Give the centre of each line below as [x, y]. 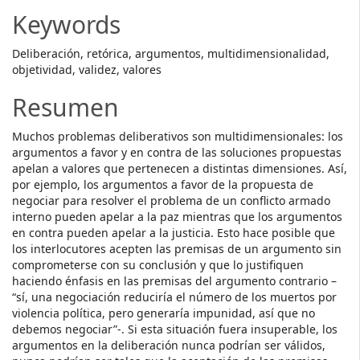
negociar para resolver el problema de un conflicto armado [171, 200]
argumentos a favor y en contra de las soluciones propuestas [177, 152]
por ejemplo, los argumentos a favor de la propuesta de [163, 184]
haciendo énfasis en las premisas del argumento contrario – [174, 281]
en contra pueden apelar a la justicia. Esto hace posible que [174, 233]
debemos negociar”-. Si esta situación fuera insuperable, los [175, 329]
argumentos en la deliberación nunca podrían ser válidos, [169, 345]
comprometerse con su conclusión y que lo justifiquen [158, 265]
